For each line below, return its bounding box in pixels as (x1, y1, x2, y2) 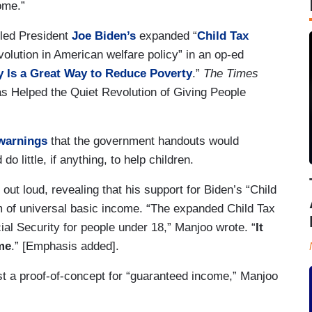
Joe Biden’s (72, 29, 136, 42)
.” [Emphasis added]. (11, 239, 123, 253)
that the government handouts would (47, 134, 239, 148)
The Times (203, 66, 258, 80)
